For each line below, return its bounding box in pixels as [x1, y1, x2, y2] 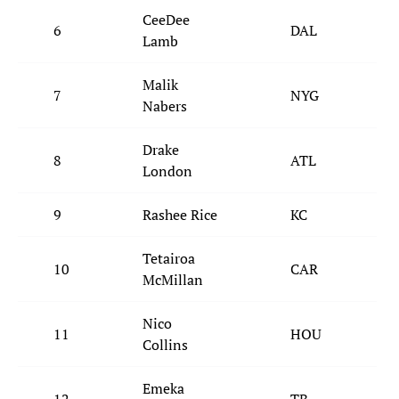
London [142, 161, 192, 182]
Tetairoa [142, 248, 195, 269]
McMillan [142, 270, 203, 290]
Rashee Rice [142, 205, 217, 225]
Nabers [142, 96, 187, 117]
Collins [142, 335, 188, 355]
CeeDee [142, 10, 190, 30]
